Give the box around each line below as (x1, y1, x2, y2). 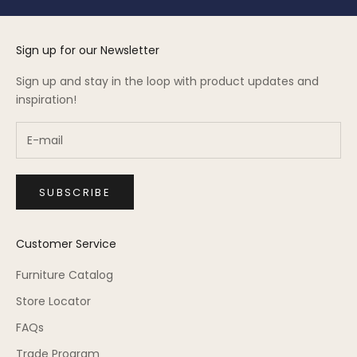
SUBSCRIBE (39, 184, 112, 200)
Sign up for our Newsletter (16, 42, 159, 59)
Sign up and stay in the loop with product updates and (16, 73, 319, 90)
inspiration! (16, 92, 76, 108)
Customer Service (16, 236, 116, 253)
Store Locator (16, 293, 91, 310)
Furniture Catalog (16, 267, 113, 284)
